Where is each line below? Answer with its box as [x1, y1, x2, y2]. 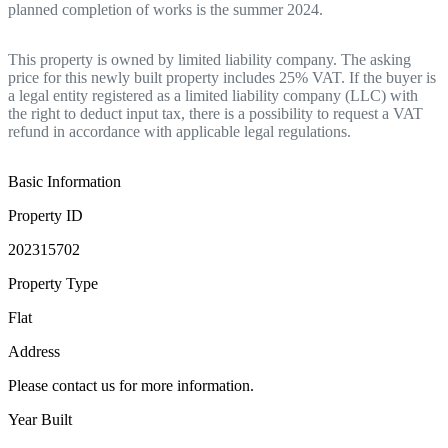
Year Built [8, 410, 72, 428]
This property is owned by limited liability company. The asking [8, 50, 411, 68]
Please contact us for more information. [8, 376, 254, 394]
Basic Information [8, 172, 121, 190]
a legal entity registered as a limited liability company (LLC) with [8, 86, 418, 104]
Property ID [8, 206, 83, 224]
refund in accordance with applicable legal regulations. [8, 122, 351, 140]
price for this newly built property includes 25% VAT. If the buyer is [8, 68, 436, 86]
